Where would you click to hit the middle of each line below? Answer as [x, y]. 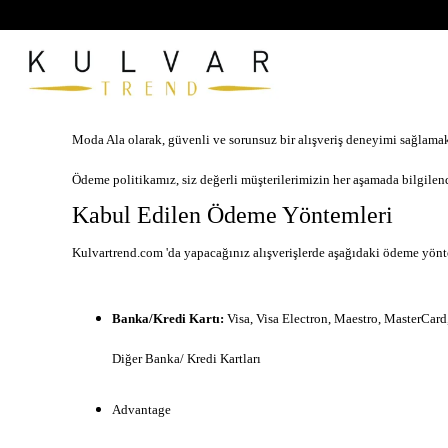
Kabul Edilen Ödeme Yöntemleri [232, 214]
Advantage [141, 409]
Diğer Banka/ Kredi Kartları [186, 358]
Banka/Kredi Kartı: [168, 318]
